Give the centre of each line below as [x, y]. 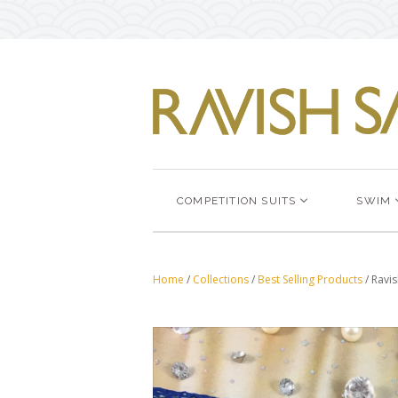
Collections [221, 279]
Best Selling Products [310, 279]
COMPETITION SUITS [237, 200]
